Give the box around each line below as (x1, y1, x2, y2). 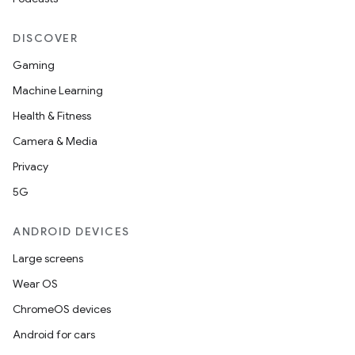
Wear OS (13, 277, 58, 291)
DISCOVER (13, 31, 78, 45)
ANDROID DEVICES (13, 224, 130, 239)
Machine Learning (13, 83, 103, 97)
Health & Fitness (13, 109, 91, 123)
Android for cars (13, 327, 95, 342)
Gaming (13, 58, 55, 72)
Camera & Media (13, 134, 97, 148)
